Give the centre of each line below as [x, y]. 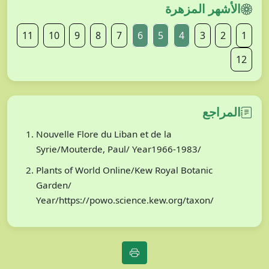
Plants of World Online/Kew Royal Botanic [124, 170]
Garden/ [54, 185]
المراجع [222, 112]
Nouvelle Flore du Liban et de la [104, 134]
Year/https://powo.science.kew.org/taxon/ [125, 200]
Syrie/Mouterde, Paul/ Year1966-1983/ [119, 149]
